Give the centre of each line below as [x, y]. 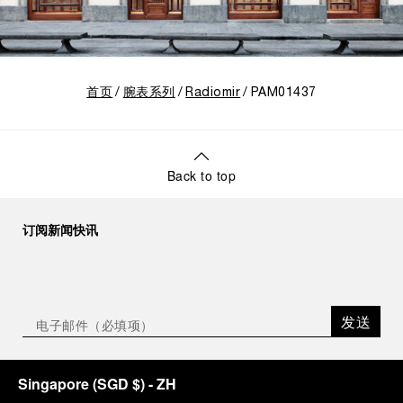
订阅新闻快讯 [60, 230]
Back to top [201, 176]
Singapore [54, 384]
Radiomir [213, 94]
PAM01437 [283, 94]
